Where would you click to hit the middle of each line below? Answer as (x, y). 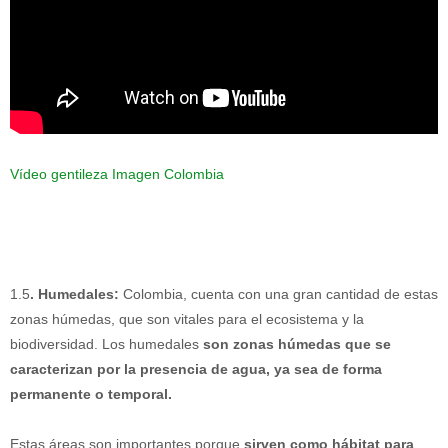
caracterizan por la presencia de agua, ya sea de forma (196, 368)
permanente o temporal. (91, 393)
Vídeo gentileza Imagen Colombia (117, 173)
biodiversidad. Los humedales (106, 343)
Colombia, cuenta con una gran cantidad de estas (278, 293)
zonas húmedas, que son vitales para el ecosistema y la (187, 318)
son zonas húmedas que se (297, 343)
